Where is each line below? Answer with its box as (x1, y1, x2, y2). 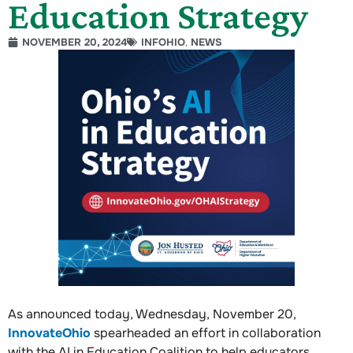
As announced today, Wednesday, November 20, (8, 305, 296, 322)
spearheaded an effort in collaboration (91, 324, 321, 341)
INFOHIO (141, 35, 185, 49)
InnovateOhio (8, 324, 91, 341)
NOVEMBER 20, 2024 (22, 35, 127, 49)
